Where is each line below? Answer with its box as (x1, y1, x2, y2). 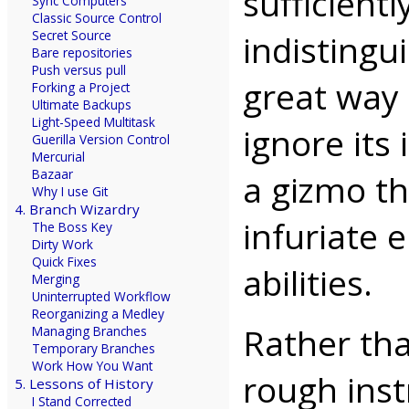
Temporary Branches (32, 339, 156, 357)
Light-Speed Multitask (32, 112, 156, 131)
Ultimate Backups (32, 95, 132, 113)
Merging (32, 269, 80, 288)
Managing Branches (32, 321, 148, 340)
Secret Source (32, 26, 112, 44)
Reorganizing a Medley (32, 304, 165, 322)
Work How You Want (32, 356, 153, 374)
